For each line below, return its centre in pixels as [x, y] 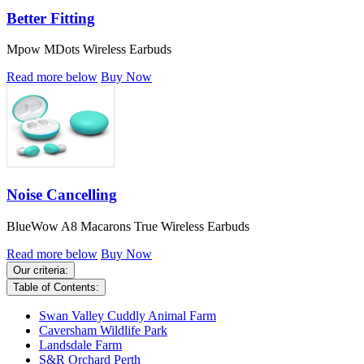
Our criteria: [41, 270]
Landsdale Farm [80, 344]
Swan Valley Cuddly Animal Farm [128, 315]
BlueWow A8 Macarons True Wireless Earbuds [128, 226]
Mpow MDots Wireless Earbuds [89, 50]
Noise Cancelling [62, 195]
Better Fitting [51, 18]
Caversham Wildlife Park [103, 330]
